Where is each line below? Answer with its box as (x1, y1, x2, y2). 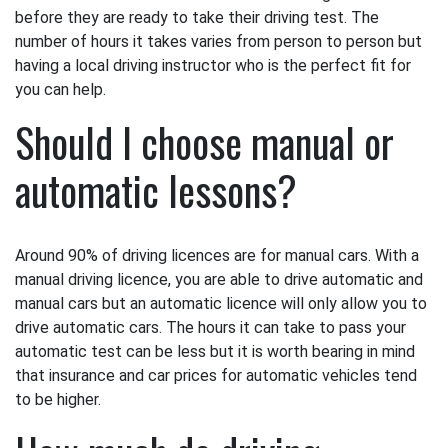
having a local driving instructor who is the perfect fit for (15, 56, 411, 75)
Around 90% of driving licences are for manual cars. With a (15, 246, 419, 265)
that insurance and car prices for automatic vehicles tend (15, 366, 417, 385)
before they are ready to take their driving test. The (15, 8, 379, 27)
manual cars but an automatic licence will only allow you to (15, 294, 427, 313)
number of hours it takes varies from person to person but (15, 32, 422, 51)
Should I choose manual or (15, 112, 394, 172)
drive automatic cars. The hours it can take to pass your (15, 318, 406, 337)
